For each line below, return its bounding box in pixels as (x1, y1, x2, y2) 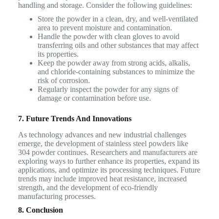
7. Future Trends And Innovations (18, 114, 131, 123)
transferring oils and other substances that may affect (37, 41, 198, 49)
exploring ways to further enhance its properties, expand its (18, 156, 199, 165)
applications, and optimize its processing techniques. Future (18, 165, 200, 174)
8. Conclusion (18, 205, 63, 214)
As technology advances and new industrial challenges (18, 130, 186, 139)
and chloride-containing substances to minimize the (37, 67, 195, 76)
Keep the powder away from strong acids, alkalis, (37, 58, 190, 67)
